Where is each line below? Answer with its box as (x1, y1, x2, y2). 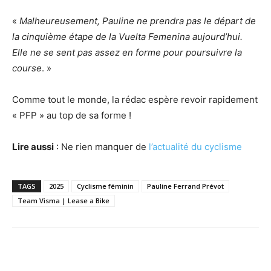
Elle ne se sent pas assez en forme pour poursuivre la (12, 47, 242, 59)
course (12, 62, 42, 74)
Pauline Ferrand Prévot (147, 181, 224, 191)
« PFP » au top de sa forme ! (12, 109, 131, 122)
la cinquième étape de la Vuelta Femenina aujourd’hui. (12, 31, 243, 43)
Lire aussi (12, 141, 54, 153)
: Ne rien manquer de (54, 141, 149, 153)
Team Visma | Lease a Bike (18, 196, 109, 206)
